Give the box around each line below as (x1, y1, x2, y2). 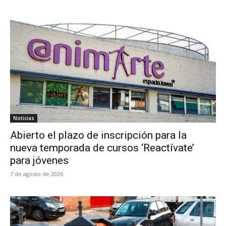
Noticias (13, 114, 34, 122)
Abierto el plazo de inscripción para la (10, 129, 187, 141)
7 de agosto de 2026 (10, 169, 63, 178)
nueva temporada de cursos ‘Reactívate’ (10, 141, 194, 154)
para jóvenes (10, 154, 69, 166)
